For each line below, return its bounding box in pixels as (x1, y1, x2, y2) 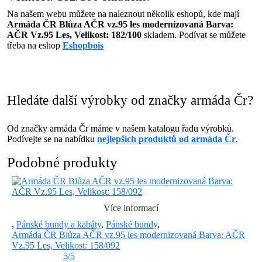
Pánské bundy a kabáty (16, 219, 101, 229)
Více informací (104, 203, 158, 213)
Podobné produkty (7, 154, 118, 170)
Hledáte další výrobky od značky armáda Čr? (7, 92, 253, 108)
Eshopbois (63, 40, 104, 50)
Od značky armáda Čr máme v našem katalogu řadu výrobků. (7, 123, 234, 133)
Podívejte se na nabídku (7, 134, 97, 144)
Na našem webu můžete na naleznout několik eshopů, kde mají (7, 9, 239, 19)
